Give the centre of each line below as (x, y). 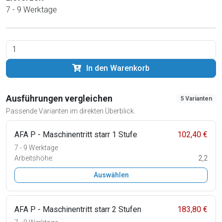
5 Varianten (196, 98)
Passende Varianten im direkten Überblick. (71, 111)
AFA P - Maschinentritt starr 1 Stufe (76, 134)
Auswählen (111, 175)
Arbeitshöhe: (34, 158)
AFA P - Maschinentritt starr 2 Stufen (78, 209)
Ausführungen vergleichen (59, 98)
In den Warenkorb (118, 68)
